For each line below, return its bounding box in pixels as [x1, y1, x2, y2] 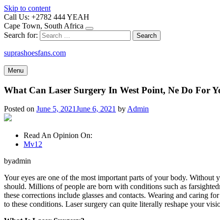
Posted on [4, 105, 36, 113]
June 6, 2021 [76, 105, 116, 113]
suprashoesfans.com [4, 49, 66, 57]
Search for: [4, 31, 38, 39]
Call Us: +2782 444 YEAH [4, 13, 89, 21]
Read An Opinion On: [24, 131, 92, 140]
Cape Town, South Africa [4, 22, 83, 30]
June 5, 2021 [36, 105, 76, 113]
